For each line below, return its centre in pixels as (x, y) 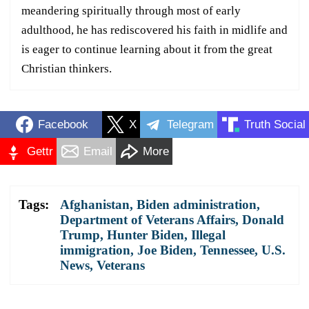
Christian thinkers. (67, 69)
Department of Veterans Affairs (148, 220)
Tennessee (227, 250)
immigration (95, 250)
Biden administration (197, 205)
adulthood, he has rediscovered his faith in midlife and (154, 30)
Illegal (208, 235)
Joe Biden (165, 250)
